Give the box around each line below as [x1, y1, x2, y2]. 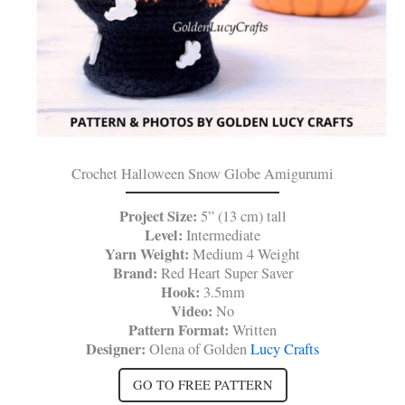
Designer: [86, 338, 146, 361]
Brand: [112, 262, 161, 285]
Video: [171, 300, 216, 323]
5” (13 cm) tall [200, 206, 287, 227]
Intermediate [186, 225, 260, 246]
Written [232, 320, 277, 341]
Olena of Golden [146, 339, 250, 360]
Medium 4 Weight [189, 244, 300, 265]
